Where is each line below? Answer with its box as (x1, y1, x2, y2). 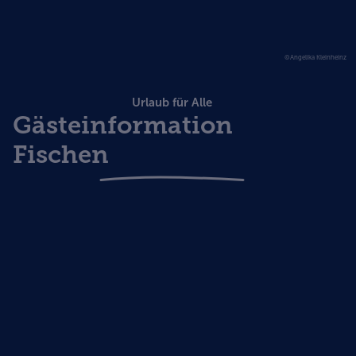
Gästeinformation (13, 110, 233, 140)
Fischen (13, 139, 109, 169)
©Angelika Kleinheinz (284, 52, 346, 61)
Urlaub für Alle (131, 95, 212, 110)
